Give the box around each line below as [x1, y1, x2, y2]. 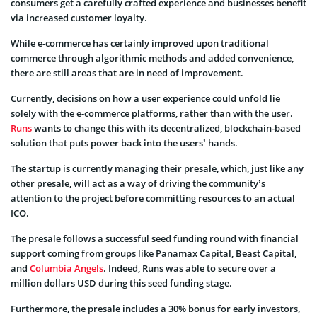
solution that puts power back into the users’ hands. [11, 137, 238, 150]
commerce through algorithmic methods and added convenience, [11, 52, 294, 65]
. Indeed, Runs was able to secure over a [103, 262, 276, 275]
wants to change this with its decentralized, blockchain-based [32, 122, 301, 135]
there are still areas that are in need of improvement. [11, 67, 243, 80]
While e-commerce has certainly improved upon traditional [11, 37, 269, 50]
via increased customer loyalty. [11, 11, 147, 25]
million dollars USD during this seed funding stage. [11, 277, 232, 290]
